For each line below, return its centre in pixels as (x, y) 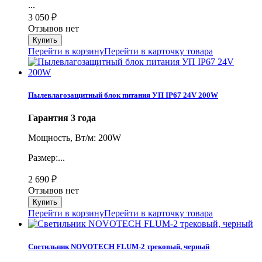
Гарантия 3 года (62, 118)
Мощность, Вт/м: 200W (75, 137)
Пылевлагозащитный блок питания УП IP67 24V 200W (123, 95)
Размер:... (46, 157)
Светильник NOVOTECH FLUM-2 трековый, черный (119, 247)
